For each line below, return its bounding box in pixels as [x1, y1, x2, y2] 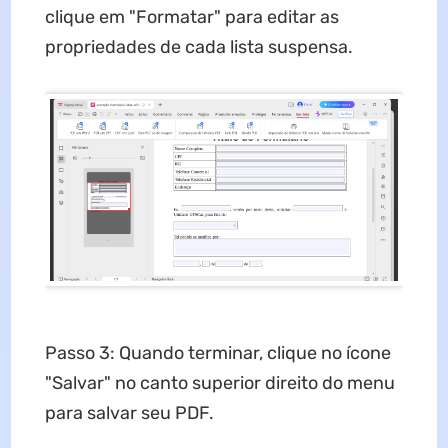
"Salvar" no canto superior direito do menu [44, 371, 395, 394]
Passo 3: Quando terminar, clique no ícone [44, 341, 391, 364]
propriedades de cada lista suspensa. [44, 35, 353, 58]
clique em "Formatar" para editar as [44, 5, 339, 28]
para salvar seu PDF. [44, 401, 214, 424]
